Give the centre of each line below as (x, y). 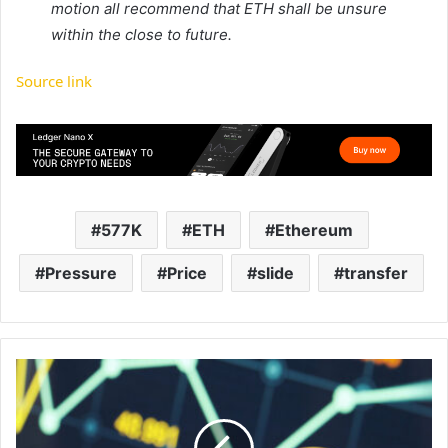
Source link (54, 81)
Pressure (81, 272)
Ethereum (313, 229)
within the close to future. (141, 35)
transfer (376, 272)
